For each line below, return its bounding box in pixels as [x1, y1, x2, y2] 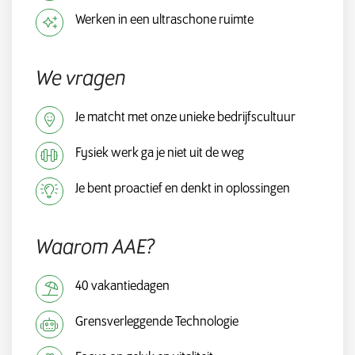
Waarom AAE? [36, 237, 155, 259]
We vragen [36, 68, 126, 90]
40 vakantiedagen [75, 279, 170, 294]
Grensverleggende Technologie [75, 315, 239, 330]
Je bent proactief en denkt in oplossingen [75, 181, 290, 197]
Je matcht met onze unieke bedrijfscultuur [75, 110, 296, 125]
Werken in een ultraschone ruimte [75, 13, 254, 28]
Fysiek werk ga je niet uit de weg [75, 146, 244, 161]
